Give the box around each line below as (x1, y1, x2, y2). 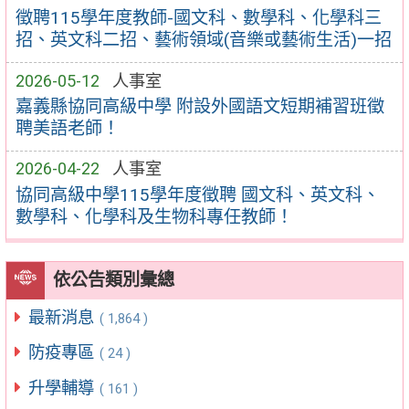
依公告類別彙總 (52, 269, 174, 291)
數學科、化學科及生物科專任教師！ (15, 205, 293, 227)
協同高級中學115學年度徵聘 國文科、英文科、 (15, 184, 380, 205)
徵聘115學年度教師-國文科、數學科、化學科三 (15, 7, 382, 29)
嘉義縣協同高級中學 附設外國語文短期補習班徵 (15, 96, 384, 118)
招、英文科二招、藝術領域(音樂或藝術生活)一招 (15, 29, 392, 51)
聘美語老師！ (15, 118, 120, 140)
